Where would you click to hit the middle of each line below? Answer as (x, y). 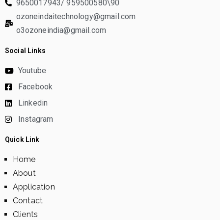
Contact (28, 201)
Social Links (25, 51)
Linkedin (33, 103)
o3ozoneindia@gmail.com (61, 30)
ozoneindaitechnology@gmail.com (76, 17)
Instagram (36, 119)
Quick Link (22, 140)
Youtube (32, 71)
